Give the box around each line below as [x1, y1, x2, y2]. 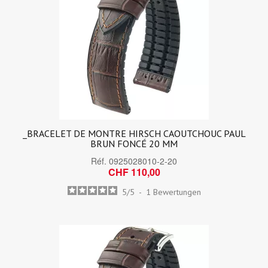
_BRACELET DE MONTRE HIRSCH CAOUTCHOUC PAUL [22, 127, 246, 139]
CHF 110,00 [108, 165, 160, 179]
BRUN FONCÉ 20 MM [90, 138, 178, 150]
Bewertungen [153, 187, 201, 197]
